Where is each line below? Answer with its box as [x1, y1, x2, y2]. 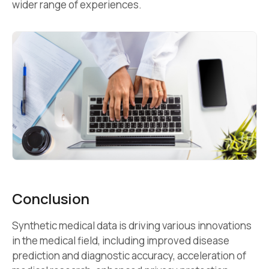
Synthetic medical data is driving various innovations [12, 219, 252, 233]
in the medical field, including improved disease [12, 234, 229, 248]
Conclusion [12, 188, 89, 208]
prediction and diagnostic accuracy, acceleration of [12, 249, 246, 263]
